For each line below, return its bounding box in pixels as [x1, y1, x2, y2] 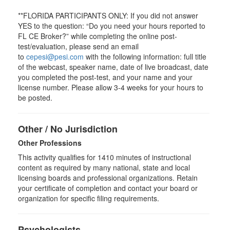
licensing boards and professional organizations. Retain [18, 172, 198, 183]
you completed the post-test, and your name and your [18, 72, 193, 82]
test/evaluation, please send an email [18, 41, 139, 51]
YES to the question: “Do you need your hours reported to [18, 21, 205, 31]
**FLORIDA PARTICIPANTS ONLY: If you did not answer [18, 10, 198, 21]
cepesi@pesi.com [26, 51, 84, 62]
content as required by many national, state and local [18, 162, 190, 172]
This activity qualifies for [18, 152, 98, 162]
